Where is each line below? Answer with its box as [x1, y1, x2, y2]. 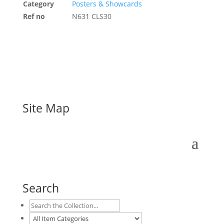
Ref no [22, 11, 45, 21]
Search [22, 180, 59, 196]
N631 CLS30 [71, 11, 111, 21]
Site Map [22, 100, 69, 116]
